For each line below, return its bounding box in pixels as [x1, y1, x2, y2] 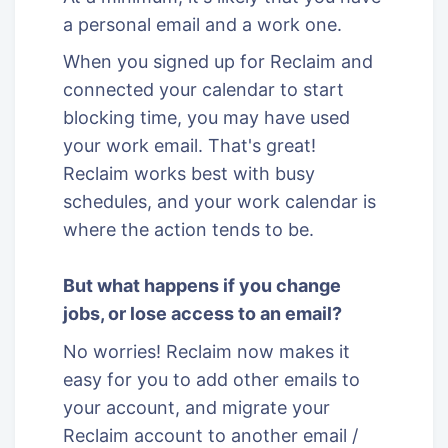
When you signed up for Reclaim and [63, 51, 373, 73]
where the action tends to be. [63, 219, 314, 241]
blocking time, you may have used [63, 107, 350, 129]
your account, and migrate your [63, 396, 330, 418]
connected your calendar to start [63, 79, 344, 101]
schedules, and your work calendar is [63, 191, 376, 213]
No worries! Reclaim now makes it [63, 340, 350, 362]
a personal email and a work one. [63, 13, 342, 35]
